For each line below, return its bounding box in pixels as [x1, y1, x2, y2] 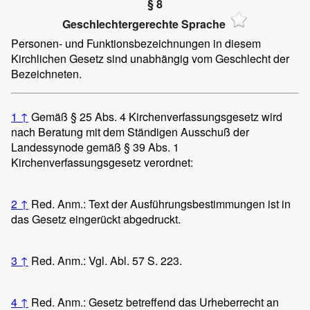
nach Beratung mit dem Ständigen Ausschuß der [11, 123, 249, 140]
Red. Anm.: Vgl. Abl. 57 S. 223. [31, 252, 182, 268]
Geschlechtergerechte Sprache [62, 15, 226, 32]
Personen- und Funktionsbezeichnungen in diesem [11, 35, 261, 51]
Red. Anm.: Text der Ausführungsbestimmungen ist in [31, 195, 291, 212]
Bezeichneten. [11, 65, 82, 82]
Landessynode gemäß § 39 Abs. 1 [11, 138, 179, 155]
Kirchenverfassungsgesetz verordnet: [11, 154, 193, 170]
